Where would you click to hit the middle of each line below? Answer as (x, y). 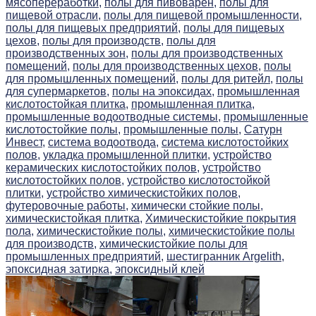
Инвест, (25, 142)
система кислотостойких (225, 142)
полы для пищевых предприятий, (93, 28)
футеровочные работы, (67, 206)
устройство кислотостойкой (199, 181)
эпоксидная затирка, (59, 269)
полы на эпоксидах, (163, 92)
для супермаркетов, (57, 92)
